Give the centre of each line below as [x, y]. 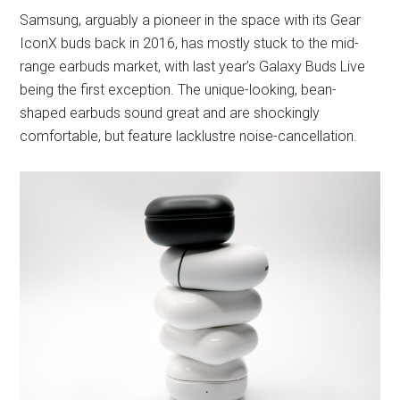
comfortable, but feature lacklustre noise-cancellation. [189, 136]
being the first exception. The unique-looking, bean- [179, 89]
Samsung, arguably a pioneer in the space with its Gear [191, 20]
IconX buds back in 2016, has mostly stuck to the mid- [190, 43]
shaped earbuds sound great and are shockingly [170, 112]
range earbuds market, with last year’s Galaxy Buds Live [193, 66]
